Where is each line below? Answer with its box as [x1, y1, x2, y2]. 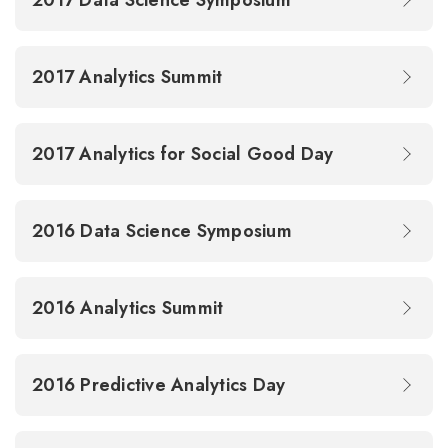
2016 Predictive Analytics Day [32, 372, 291, 398]
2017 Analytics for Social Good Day [32, 141, 339, 167]
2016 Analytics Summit [32, 295, 229, 321]
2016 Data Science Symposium [32, 218, 297, 244]
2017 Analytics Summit [32, 64, 228, 90]
